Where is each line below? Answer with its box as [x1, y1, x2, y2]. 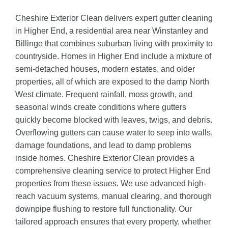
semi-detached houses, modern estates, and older [15, 65, 195, 74]
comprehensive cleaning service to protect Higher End [15, 166, 210, 176]
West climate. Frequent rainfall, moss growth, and [15, 90, 192, 99]
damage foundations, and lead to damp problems [15, 141, 191, 150]
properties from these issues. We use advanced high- [15, 179, 206, 188]
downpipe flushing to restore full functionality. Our [15, 205, 192, 214]
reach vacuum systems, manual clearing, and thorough [15, 192, 212, 201]
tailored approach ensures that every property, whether [15, 217, 211, 226]
